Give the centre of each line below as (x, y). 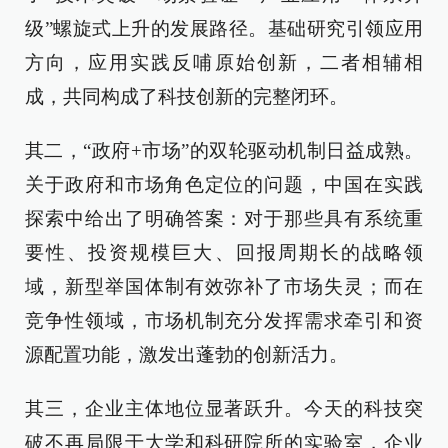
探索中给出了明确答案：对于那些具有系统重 (224, 218)
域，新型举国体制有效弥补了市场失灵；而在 (224, 286)
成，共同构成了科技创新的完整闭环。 (186, 96)
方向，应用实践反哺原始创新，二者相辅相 (224, 62)
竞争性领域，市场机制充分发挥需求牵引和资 (224, 320)
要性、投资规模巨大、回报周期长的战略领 (224, 252)
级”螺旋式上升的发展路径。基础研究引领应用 (224, 28)
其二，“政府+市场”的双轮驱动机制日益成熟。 (224, 150)
